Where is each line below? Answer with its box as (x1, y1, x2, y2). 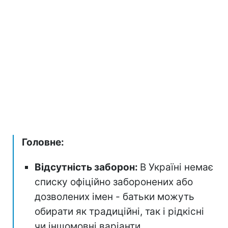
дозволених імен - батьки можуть (35, 190, 194, 203)
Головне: (22, 136, 64, 148)
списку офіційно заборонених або (35, 176, 193, 188)
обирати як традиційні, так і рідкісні (35, 205, 204, 217)
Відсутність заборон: (35, 161, 140, 173)
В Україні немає (140, 161, 213, 173)
